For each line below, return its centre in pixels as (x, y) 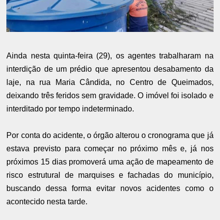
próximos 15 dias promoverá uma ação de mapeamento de (110, 162)
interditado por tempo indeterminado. (70, 109)
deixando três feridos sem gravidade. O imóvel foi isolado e (110, 96)
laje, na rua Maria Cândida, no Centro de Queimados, (110, 82)
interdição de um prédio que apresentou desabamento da (110, 69)
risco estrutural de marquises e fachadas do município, (110, 175)
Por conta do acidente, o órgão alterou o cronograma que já (110, 136)
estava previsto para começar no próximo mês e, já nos (110, 149)
